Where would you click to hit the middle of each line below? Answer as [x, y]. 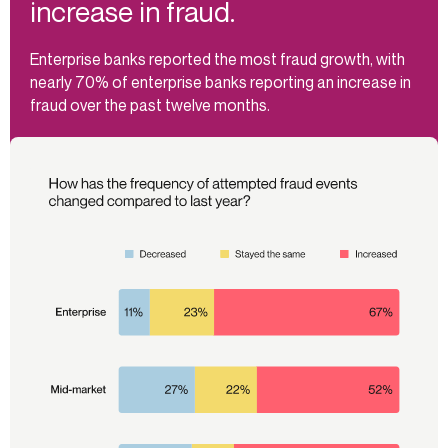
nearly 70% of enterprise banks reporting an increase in [220, 82]
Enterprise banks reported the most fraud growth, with [217, 59]
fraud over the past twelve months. [150, 105]
